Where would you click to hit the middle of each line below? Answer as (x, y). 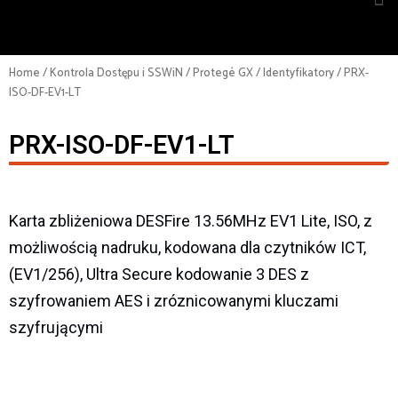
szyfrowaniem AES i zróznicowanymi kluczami (174, 300)
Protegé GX (223, 73)
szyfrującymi (56, 327)
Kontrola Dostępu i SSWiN (116, 73)
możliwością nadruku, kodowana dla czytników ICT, (187, 247)
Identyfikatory (298, 73)
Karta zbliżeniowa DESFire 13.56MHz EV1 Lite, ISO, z (191, 220)
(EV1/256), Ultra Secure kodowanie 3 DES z (159, 274)
